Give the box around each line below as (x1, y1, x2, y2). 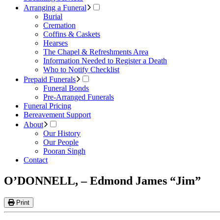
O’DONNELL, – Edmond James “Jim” (4, 174, 201, 188)
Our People (43, 138, 79, 147)
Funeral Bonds (43, 84, 89, 93)
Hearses (43, 39, 68, 48)
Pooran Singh (43, 147, 85, 156)
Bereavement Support (24, 110, 91, 119)
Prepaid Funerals (24, 75, 76, 84)
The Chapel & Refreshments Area (43, 48, 148, 56)
